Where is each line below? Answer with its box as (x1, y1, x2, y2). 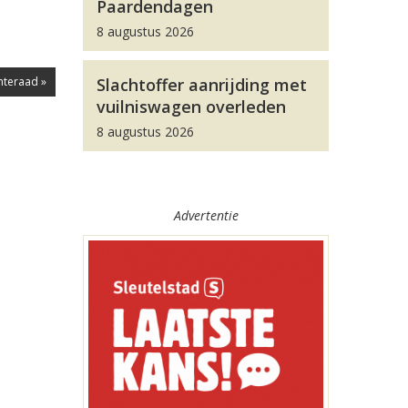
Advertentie (173, 207, 239, 224)
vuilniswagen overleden (97, 96, 286, 117)
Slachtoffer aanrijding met (97, 74, 307, 96)
